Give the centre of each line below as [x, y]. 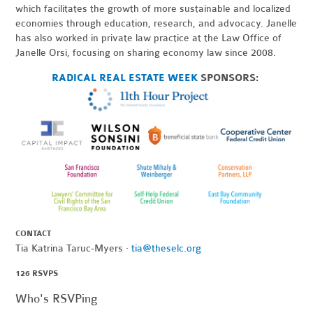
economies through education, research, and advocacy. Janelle [156, 24]
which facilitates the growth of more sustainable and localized [153, 9]
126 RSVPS [37, 274]
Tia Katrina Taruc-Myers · [74, 249]
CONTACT [34, 234]
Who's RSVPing [57, 299]
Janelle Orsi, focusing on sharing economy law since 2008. [146, 53]
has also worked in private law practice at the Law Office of [149, 38]
